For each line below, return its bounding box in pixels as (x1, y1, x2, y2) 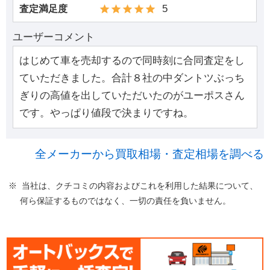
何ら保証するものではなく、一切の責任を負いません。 (20, 196, 231, 206)
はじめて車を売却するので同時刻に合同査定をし (19, 55, 245, 67)
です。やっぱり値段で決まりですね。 (19, 107, 194, 119)
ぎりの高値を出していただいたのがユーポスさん (19, 90, 245, 102)
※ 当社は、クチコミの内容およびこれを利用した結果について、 (8, 181, 259, 191)
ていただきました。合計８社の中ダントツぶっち (19, 72, 245, 84)
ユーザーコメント (13, 31, 95, 43)
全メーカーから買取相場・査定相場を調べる (35, 148, 265, 161)
